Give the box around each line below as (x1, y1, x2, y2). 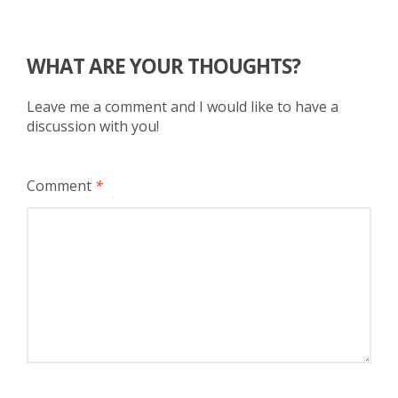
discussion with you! (27, 115, 159, 136)
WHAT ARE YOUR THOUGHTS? (27, 52, 300, 81)
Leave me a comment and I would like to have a (27, 96, 338, 116)
